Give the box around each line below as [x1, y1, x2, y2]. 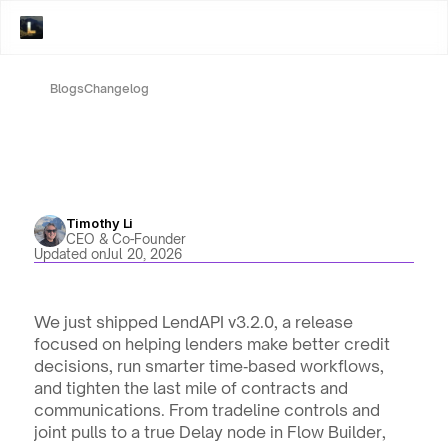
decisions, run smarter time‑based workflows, [33, 356, 384, 376]
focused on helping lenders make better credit [33, 334, 390, 354]
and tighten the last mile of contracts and [33, 378, 348, 398]
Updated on [33, 246, 106, 262]
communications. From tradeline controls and [33, 400, 380, 420]
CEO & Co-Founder [65, 231, 186, 247]
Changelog [83, 81, 149, 96]
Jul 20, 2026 [105, 246, 182, 262]
